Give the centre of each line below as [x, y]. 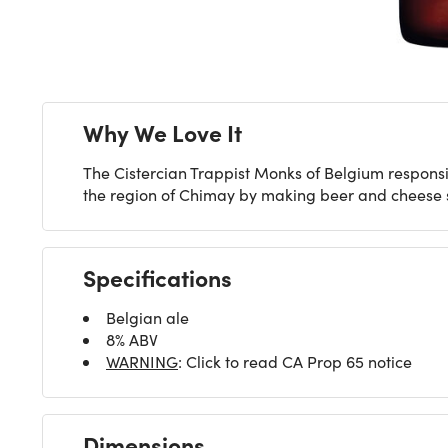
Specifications [157, 277]
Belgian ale [147, 318]
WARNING [142, 362]
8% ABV [132, 340]
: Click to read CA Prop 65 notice [295, 362]
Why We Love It [162, 132]
